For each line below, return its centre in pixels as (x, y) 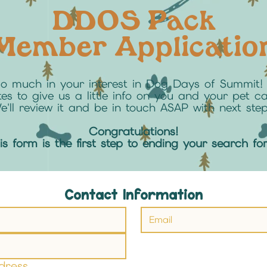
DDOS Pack (133, 21)
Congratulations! (133, 131)
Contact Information (133, 196)
